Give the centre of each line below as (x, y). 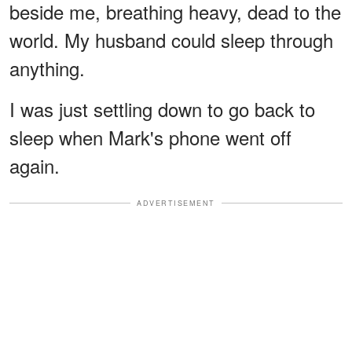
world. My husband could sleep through (171, 39)
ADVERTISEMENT (176, 203)
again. (35, 165)
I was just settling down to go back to (162, 108)
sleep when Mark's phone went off (150, 137)
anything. (47, 68)
